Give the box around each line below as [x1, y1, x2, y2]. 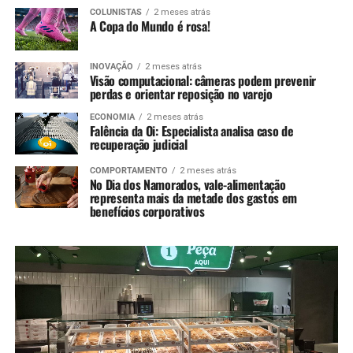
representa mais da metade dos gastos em [89, 188, 298, 207]
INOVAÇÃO [89, 61, 133, 72]
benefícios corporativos [89, 201, 205, 221]
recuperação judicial [89, 134, 188, 154]
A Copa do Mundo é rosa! [89, 17, 210, 36]
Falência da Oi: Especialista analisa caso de [89, 121, 294, 140]
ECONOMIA [89, 111, 135, 122]
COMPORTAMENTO [89, 165, 168, 176]
